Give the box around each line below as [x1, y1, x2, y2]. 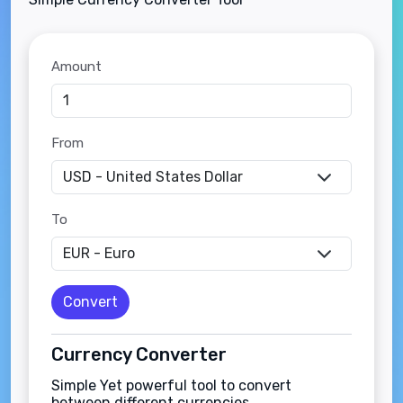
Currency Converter [51, 344, 227, 365]
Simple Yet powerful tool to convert [51, 377, 291, 394]
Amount [51, 58, 102, 75]
